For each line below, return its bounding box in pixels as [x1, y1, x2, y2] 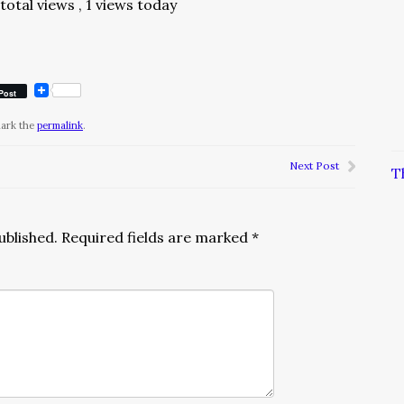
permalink [37, 119, 83, 132]
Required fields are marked [61, 228, 252, 246]
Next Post [289, 159, 339, 172]
